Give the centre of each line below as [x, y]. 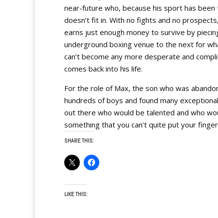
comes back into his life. [103, 69]
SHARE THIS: [79, 141]
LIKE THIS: [76, 194]
